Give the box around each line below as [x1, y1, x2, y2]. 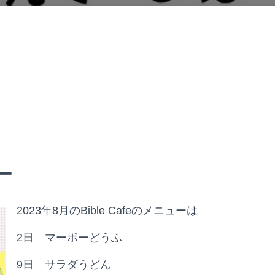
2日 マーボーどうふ [17, 231, 122, 244]
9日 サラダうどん [17, 258, 111, 271]
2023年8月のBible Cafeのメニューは [17, 204, 198, 217]
